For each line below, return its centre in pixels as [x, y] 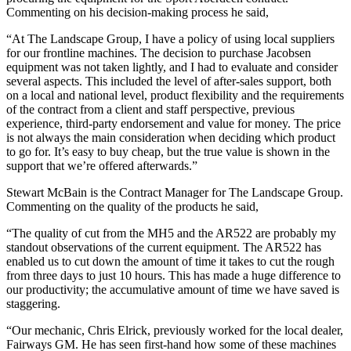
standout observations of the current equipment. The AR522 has [164, 247]
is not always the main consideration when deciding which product [171, 137]
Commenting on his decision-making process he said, [138, 12]
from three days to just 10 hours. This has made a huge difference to [174, 275]
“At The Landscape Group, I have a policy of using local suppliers [170, 38]
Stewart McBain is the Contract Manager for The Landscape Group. [175, 192]
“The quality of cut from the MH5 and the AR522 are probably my [171, 233]
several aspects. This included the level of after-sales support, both [169, 81]
